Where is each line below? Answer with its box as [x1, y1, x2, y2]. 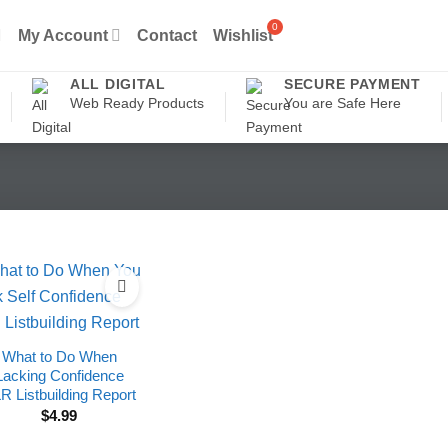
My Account [18, 25, 109, 44]
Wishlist [213, 25, 274, 44]
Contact [137, 25, 198, 44]
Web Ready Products [70, 94, 205, 111]
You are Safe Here [284, 94, 402, 111]
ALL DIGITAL [70, 75, 166, 92]
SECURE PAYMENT [284, 75, 421, 92]
